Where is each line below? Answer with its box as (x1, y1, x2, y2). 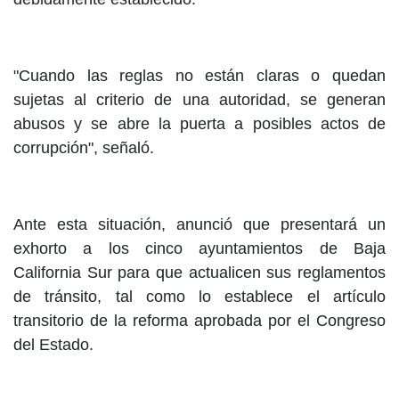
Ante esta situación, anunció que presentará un (13, 216, 386, 234)
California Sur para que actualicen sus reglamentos (13, 264, 386, 282)
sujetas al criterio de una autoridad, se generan (13, 91, 386, 110)
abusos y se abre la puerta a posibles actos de (13, 115, 386, 134)
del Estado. (13, 336, 94, 354)
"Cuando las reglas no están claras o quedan (13, 67, 386, 85)
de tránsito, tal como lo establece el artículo (13, 288, 386, 306)
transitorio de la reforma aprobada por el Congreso (13, 312, 386, 330)
